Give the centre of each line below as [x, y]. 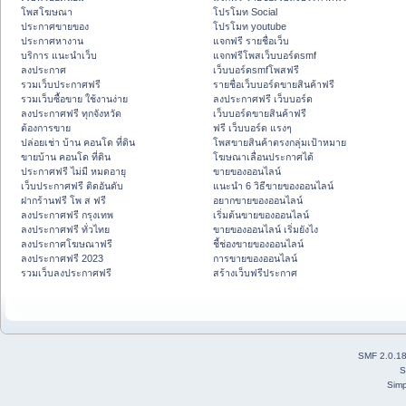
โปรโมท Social [245, 12]
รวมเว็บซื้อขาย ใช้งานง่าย [74, 99]
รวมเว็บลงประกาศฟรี [66, 273]
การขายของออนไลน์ [255, 259]
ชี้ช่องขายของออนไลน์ [258, 244]
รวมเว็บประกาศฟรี [61, 85]
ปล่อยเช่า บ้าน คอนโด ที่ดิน [78, 143]
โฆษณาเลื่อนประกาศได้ [263, 157]
